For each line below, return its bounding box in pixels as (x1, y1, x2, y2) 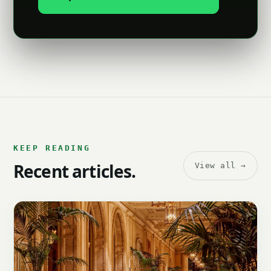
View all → (194, 161, 246, 170)
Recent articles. (13, 160, 136, 183)
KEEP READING (13, 143, 91, 152)
